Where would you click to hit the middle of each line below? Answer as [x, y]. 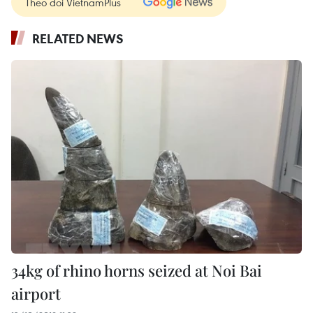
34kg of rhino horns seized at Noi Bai [137, 270]
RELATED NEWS [78, 38]
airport [36, 293]
